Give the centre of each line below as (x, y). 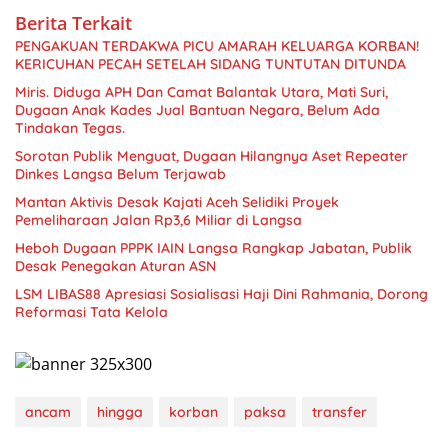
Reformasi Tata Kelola (91, 311)
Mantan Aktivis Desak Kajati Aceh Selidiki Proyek (177, 201)
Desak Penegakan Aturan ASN (115, 265)
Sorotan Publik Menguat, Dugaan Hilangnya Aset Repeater (211, 155)
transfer (339, 412)
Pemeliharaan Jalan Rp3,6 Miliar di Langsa (158, 219)
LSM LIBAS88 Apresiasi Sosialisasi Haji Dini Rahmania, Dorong (221, 293)
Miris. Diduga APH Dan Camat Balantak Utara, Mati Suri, (201, 91)
